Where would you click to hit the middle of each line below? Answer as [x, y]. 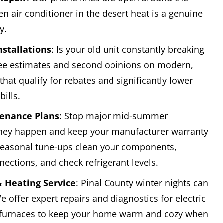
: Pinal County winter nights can [142, 183]
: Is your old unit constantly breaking [128, 50]
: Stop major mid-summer [113, 116]
